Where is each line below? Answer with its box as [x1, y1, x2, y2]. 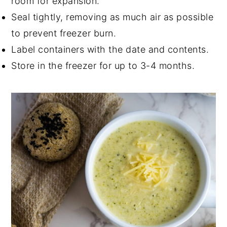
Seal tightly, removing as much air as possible [11, 11, 214, 22]
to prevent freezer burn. [11, 27, 117, 39]
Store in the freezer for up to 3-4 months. [11, 60, 195, 71]
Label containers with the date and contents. [11, 44, 209, 55]
